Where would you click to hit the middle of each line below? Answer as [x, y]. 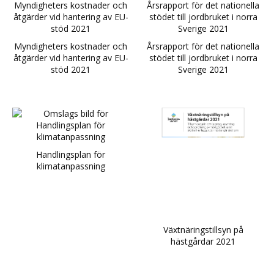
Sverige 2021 [203, 70]
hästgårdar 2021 [203, 242]
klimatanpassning [71, 166]
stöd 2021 [71, 70]
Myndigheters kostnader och [71, 46]
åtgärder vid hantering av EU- [71, 58]
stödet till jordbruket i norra [203, 58]
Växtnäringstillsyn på [203, 230]
